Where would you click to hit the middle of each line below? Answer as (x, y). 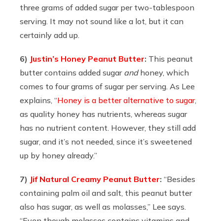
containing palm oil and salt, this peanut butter (106, 193)
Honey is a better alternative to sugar (126, 100)
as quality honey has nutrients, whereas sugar (103, 114)
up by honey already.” (58, 155)
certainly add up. (50, 35)
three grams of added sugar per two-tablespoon (107, 7)
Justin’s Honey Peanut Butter (87, 58)
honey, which (165, 72)
